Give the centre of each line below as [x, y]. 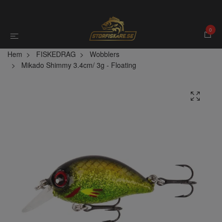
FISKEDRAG [56, 54]
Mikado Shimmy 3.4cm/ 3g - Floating [78, 65]
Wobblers [105, 54]
